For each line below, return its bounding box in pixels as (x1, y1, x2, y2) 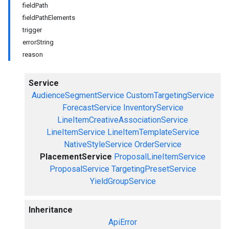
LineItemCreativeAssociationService (57, 115, 188, 125)
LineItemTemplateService (107, 127, 199, 137)
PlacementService (40, 152, 112, 162)
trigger (22, 26, 42, 34)
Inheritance (29, 205, 73, 215)
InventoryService (123, 103, 184, 112)
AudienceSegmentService (31, 90, 124, 100)
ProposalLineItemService (114, 152, 205, 162)
